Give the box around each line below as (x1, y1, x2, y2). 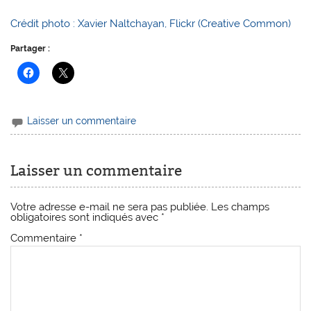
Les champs (211, 200, 270, 213)
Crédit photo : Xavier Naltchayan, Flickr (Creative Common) (10, 17, 292, 30)
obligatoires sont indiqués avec (10, 210, 162, 224)
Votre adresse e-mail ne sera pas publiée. (10, 200, 209, 213)
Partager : (10, 44, 51, 54)
